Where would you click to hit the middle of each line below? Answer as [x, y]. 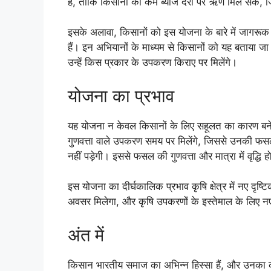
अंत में [86, 235]
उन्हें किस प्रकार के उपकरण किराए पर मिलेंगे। [152, 63]
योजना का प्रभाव [121, 96]
